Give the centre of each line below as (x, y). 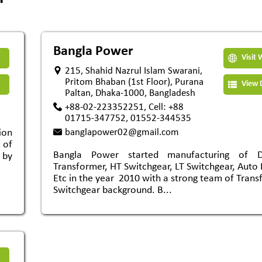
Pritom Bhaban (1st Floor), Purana (134, 82)
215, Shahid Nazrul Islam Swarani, (134, 71)
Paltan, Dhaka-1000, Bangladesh (130, 93)
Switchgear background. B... (113, 190)
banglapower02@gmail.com (122, 132)
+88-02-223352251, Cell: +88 (124, 107)
